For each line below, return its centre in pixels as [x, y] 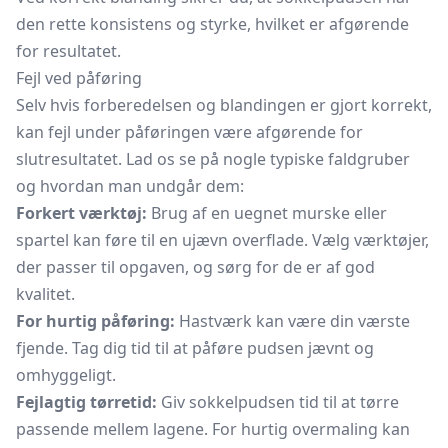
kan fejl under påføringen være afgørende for [189, 132]
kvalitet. [45, 294]
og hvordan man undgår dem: [130, 186]
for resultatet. [68, 51]
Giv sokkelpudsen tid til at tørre [278, 402]
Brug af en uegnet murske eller [267, 213]
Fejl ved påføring [79, 78]
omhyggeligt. [66, 375]
